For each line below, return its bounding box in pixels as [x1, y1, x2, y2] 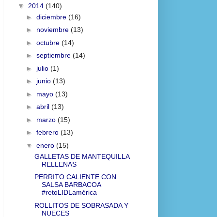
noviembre [36, 26, 71, 34]
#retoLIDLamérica [41, 188, 97, 197]
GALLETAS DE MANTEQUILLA [34, 152, 129, 160]
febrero [36, 128, 61, 137]
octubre [36, 38, 62, 46]
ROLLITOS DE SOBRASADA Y [34, 201, 128, 209]
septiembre [36, 51, 73, 60]
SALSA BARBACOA [41, 181, 101, 189]
